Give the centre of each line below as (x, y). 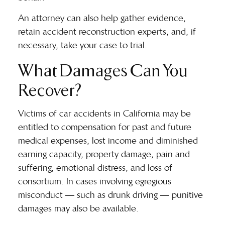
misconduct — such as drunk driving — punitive (110, 195)
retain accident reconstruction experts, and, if (107, 32)
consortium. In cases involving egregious (95, 181)
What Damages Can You (103, 69)
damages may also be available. (78, 208)
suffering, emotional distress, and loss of (95, 167)
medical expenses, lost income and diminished (108, 140)
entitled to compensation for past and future (105, 127)
